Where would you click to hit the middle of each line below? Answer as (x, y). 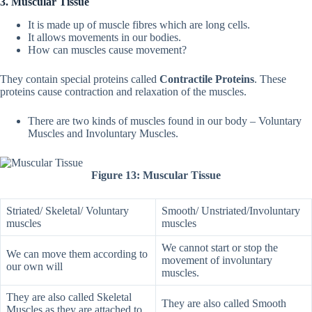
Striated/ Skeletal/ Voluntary (68, 210)
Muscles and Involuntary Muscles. (103, 133)
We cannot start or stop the (220, 247)
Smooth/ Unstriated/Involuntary (231, 210)
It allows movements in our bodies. (104, 37)
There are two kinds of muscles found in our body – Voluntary (165, 120)
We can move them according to (77, 253)
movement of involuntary (217, 260)
